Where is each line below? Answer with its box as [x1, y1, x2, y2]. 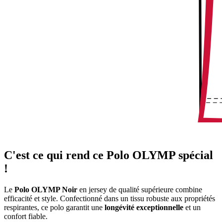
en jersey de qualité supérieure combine [77, 185, 202, 194]
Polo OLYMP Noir [14, 185, 77, 194]
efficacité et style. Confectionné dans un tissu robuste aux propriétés [4, 194, 215, 203]
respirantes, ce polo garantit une [4, 203, 105, 212]
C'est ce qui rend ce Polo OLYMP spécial [4, 149, 213, 162]
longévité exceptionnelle [105, 203, 183, 212]
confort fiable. [4, 212, 48, 221]
